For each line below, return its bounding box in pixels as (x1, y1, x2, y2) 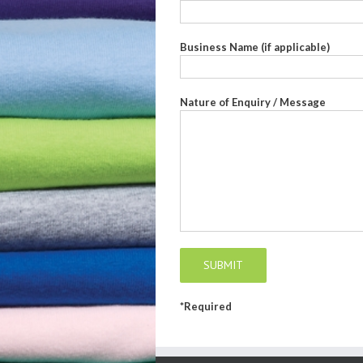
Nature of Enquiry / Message (180, 95, 326, 109)
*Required (180, 299, 232, 313)
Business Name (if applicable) (180, 40, 330, 53)
